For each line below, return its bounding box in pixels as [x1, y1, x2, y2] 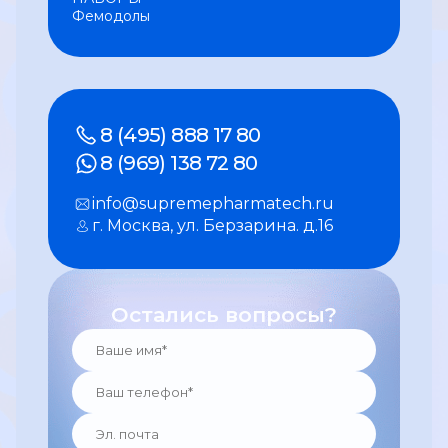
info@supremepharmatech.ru [92, 194, 334, 213]
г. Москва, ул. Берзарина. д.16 [92, 216, 333, 235]
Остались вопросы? [111, 302, 337, 327]
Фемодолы [72, 7, 150, 25]
